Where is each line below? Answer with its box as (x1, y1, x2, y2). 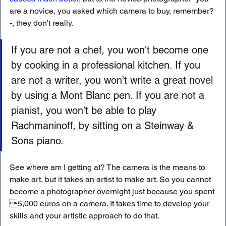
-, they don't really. (10, 18, 75, 28)
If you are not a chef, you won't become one (11, 43, 211, 56)
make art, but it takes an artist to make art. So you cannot (10, 174, 213, 184)
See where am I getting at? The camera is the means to (10, 162, 207, 172)
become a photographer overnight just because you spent (10, 186, 216, 196)
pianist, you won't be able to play (11, 104, 159, 117)
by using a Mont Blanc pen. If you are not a (11, 89, 207, 101)
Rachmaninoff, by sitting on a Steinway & (11, 119, 197, 132)
